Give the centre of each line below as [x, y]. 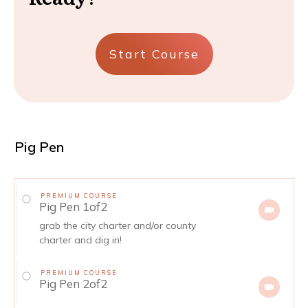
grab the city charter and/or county [118, 225]
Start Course [154, 54]
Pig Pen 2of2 [73, 283]
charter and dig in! [80, 240]
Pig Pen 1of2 [73, 206]
